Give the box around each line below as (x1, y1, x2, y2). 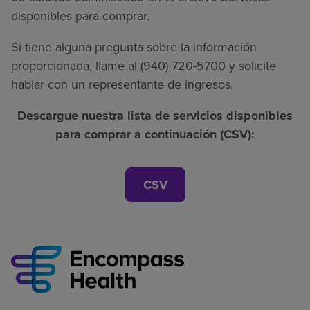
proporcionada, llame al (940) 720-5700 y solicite (11, 56, 276, 75)
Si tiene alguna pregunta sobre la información (11, 37, 257, 56)
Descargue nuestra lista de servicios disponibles (17, 106, 293, 125)
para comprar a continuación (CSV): (55, 125, 255, 143)
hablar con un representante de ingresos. (11, 75, 233, 93)
